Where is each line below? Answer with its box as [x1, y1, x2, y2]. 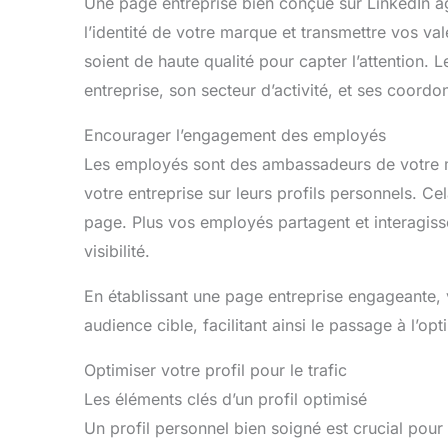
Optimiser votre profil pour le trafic [84, 360, 347, 381]
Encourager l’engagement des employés [84, 125, 386, 146]
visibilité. [84, 241, 150, 262]
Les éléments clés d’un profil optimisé [84, 389, 367, 410]
